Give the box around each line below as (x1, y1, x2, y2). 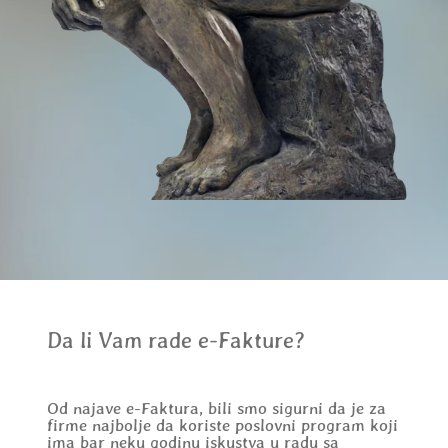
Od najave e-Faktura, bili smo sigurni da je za (46, 399, 386, 419)
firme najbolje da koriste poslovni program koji (46, 416, 398, 436)
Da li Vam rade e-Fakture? (46, 327, 305, 354)
